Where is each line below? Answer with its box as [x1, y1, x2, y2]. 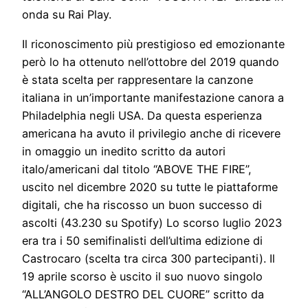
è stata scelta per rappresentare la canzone [22, 72, 253, 87]
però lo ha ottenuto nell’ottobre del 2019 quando [22, 54, 279, 69]
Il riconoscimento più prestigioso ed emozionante [22, 36, 285, 51]
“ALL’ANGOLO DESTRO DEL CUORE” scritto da [22, 287, 264, 301]
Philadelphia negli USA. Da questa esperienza [22, 108, 262, 122]
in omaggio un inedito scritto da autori [22, 144, 225, 158]
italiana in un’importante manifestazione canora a [22, 90, 284, 104]
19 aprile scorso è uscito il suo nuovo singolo [22, 269, 263, 283]
